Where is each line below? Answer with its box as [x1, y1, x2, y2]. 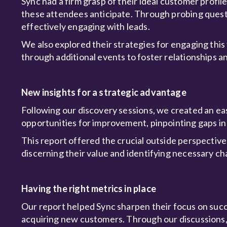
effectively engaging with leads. [21, 21, 150, 32]
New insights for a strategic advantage [21, 87, 188, 98]
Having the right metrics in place [21, 183, 156, 194]
